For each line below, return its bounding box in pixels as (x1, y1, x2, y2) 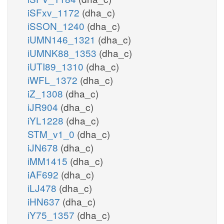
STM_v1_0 (27, 126, 77, 140)
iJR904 (27, 99, 60, 113)
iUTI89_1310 (27, 59, 86, 73)
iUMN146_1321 (27, 32, 98, 46)
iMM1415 (27, 153, 70, 167)
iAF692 (27, 167, 61, 181)
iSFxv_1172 (27, 5, 82, 19)
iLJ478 (27, 180, 59, 194)
